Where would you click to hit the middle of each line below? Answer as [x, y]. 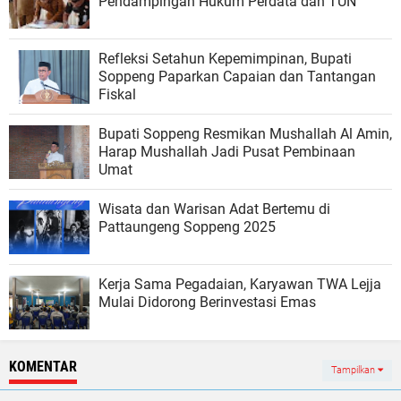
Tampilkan [354, 370]
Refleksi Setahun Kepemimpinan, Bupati [225, 58]
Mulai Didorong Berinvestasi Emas [207, 302]
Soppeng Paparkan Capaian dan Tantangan [237, 76]
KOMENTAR [43, 366]
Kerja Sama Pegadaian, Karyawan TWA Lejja [240, 284]
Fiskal [117, 94]
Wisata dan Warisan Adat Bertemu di [214, 209]
